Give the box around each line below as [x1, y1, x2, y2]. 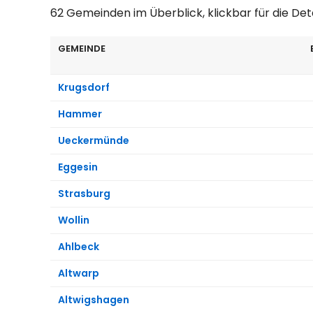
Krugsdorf [58, 80, 110, 94]
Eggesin [58, 159, 98, 174]
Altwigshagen [58, 292, 129, 307]
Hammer [58, 106, 102, 121]
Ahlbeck [58, 239, 99, 254]
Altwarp [58, 265, 99, 280]
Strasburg [58, 186, 110, 201]
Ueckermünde [58, 133, 129, 147]
